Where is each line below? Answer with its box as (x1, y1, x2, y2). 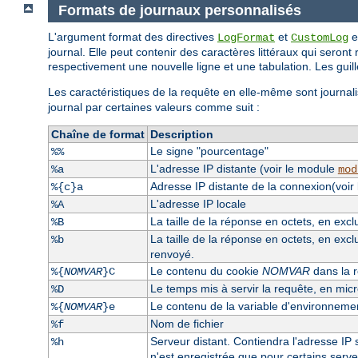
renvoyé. (149, 247, 194, 261)
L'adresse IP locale (149, 197, 246, 210)
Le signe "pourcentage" (149, 144, 268, 157)
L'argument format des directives (48, 30, 217, 43)
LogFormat (217, 30, 275, 44)
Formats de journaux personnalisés (58, 2, 301, 19)
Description (149, 127, 213, 141)
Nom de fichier (149, 316, 224, 330)
